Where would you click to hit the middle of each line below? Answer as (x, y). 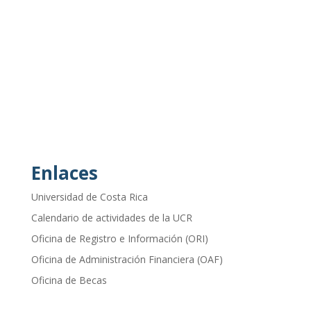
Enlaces (64, 173)
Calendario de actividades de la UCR (111, 217)
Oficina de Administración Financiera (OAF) (127, 259)
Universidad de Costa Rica (89, 196)
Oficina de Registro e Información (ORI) (119, 238)
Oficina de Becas (69, 280)
